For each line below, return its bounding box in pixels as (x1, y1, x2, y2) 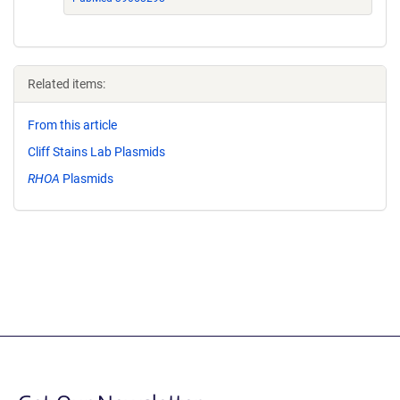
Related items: (28, 77, 105, 91)
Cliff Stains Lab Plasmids (28, 144, 165, 159)
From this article (28, 118, 117, 132)
